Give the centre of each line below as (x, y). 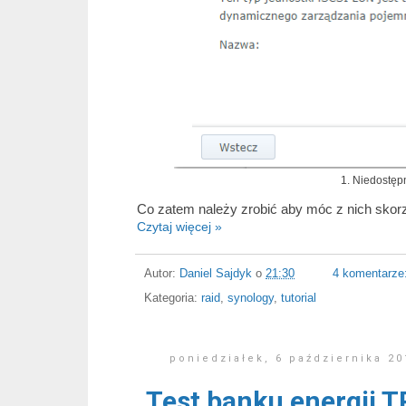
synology (251, 298)
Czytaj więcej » (179, 227)
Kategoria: (173, 298)
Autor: (162, 273)
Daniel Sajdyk (216, 273)
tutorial (299, 298)
